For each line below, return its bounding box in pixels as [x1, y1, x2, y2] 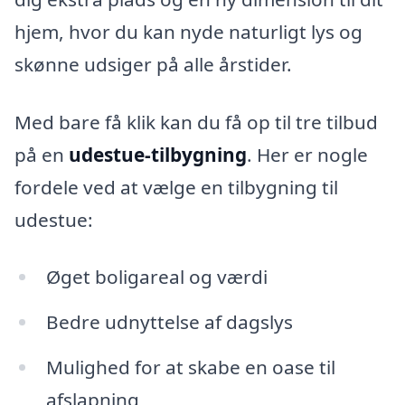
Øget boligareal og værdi [45, 264, 268, 290]
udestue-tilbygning [69, 141, 247, 167]
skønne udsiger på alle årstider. [14, 51, 292, 77]
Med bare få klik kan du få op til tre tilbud [14, 108, 378, 135]
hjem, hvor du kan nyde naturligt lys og [14, 18, 363, 44]
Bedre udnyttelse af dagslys [45, 309, 293, 335]
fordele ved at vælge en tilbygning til [14, 174, 338, 200]
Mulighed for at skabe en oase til [45, 353, 335, 380]
